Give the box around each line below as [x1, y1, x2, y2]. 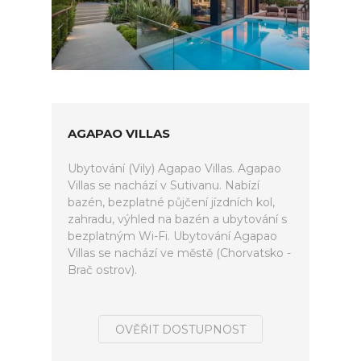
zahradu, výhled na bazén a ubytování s [68, 212, 287, 226]
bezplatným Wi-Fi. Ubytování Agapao [68, 229, 277, 243]
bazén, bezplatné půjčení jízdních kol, [68, 195, 275, 210]
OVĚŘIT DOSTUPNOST [115, 322, 246, 337]
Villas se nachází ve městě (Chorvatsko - [68, 246, 291, 260]
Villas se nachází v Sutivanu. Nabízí [68, 178, 259, 193]
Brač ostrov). [68, 263, 137, 277]
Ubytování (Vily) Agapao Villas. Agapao [68, 161, 281, 176]
